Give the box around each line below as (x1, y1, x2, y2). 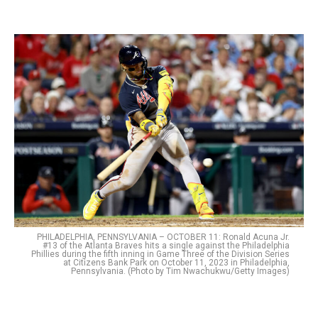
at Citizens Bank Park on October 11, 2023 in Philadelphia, (63, 258, 290, 268)
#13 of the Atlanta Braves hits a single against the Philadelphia (43, 241, 290, 251)
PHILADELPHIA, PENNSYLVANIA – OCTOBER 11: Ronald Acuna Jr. (37, 232, 290, 243)
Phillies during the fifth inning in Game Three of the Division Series (31, 249, 290, 260)
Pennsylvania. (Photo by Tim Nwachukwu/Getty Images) (71, 266, 290, 277)
